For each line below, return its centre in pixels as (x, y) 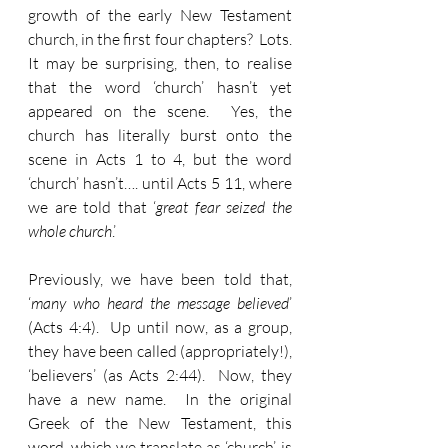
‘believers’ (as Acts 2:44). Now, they (160, 375)
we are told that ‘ (92, 207)
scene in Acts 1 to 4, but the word (160, 159)
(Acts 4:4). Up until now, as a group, (160, 327)
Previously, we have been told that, (160, 279)
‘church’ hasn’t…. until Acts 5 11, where (160, 183)
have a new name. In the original (160, 399)
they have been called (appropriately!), (160, 351)
